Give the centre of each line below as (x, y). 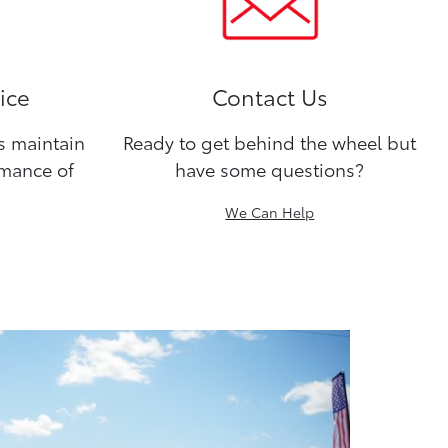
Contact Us (269, 96)
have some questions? (270, 169)
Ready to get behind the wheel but (270, 142)
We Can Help (270, 212)
